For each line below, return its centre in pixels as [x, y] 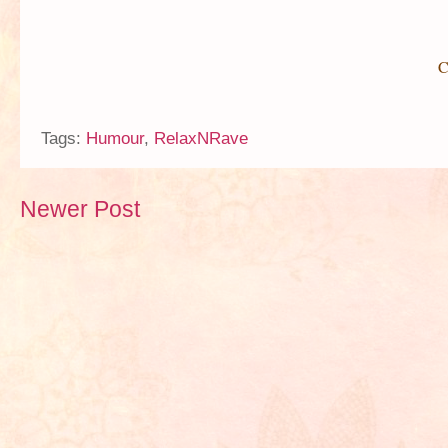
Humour [115, 138]
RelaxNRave [201, 138]
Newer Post [80, 208]
